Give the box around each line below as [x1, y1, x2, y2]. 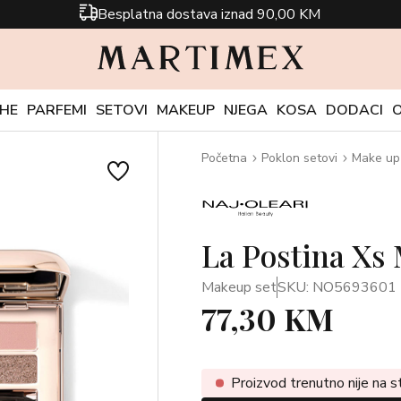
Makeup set [200, 277, 277, 297]
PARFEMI [27, 100, 87, 120]
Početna [200, 149, 247, 166]
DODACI [326, 100, 383, 120]
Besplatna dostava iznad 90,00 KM [98, 4, 321, 24]
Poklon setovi [260, 149, 337, 166]
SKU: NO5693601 [277, 277, 397, 297]
